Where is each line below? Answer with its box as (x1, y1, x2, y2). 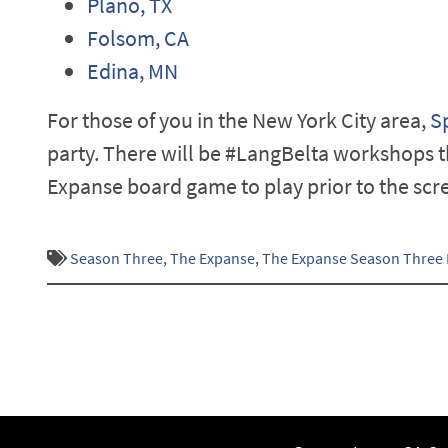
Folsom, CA (87, 22, 189, 53)
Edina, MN (87, 55, 178, 86)
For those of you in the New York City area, (47, 104, 430, 135)
